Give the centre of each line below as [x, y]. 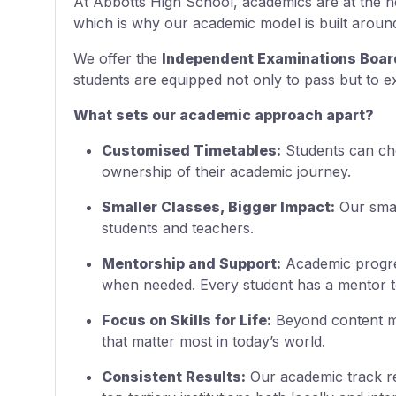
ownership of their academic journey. [226, 171]
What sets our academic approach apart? [224, 114]
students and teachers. [178, 228]
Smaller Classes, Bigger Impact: [218, 206]
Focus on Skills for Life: [187, 320]
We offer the [118, 58]
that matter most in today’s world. [213, 341]
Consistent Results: [174, 376]
